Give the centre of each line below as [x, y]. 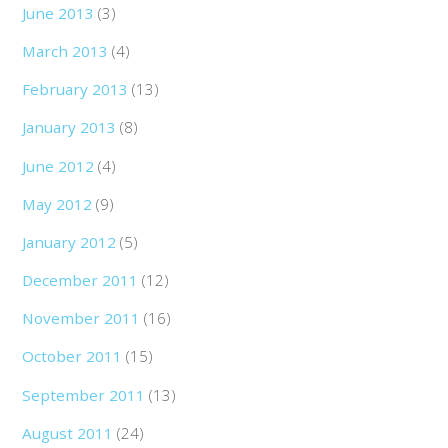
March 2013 [65, 51]
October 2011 [72, 356]
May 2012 [57, 203]
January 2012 [69, 241]
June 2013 [58, 13]
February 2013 [75, 89]
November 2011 [81, 318]
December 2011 [80, 280]
